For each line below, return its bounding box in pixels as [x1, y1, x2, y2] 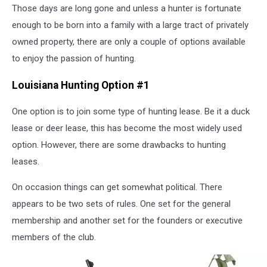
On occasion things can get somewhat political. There [12, 182, 222, 193]
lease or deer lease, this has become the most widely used [12, 123, 242, 134]
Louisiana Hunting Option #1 [12, 79, 150, 91]
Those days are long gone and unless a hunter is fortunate [12, 3, 241, 14]
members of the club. [12, 232, 96, 243]
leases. [12, 156, 39, 167]
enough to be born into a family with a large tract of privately [12, 20, 249, 30]
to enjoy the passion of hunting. [12, 53, 136, 64]
